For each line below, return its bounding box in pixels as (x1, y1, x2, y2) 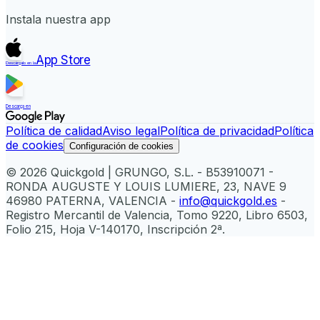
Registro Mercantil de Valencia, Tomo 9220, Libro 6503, (6, 208, 308, 223)
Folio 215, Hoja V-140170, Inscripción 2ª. (6, 222, 225, 237)
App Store (36, 53, 91, 68)
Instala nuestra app (6, 12, 111, 27)
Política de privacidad (160, 124, 274, 139)
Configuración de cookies (69, 141, 174, 152)
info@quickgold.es (179, 194, 277, 209)
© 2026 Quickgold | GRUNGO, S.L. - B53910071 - (6, 165, 274, 180)
